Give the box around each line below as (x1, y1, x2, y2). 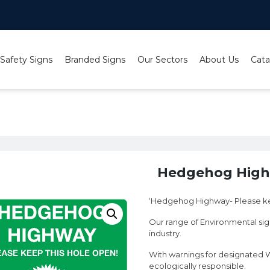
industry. (148, 228, 181, 238)
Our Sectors (137, 54, 187, 65)
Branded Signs (64, 54, 125, 65)
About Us (199, 54, 239, 65)
